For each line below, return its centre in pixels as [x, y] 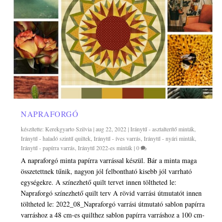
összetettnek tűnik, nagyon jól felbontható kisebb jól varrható [107, 171]
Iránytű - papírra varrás [48, 147]
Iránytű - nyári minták [169, 138]
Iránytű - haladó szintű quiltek [56, 138]
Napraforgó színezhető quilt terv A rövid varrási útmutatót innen [111, 193]
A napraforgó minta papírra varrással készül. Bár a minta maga [109, 160]
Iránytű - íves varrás [117, 138]
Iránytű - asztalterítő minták [163, 129]
